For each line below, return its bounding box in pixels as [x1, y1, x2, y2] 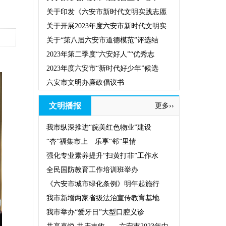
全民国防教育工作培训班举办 [46, 166, 138, 174]
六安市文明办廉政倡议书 [46, 79, 124, 86]
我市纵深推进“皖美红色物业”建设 [46, 124, 151, 131]
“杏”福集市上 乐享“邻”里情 [46, 138, 136, 145]
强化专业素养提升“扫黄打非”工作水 [46, 152, 158, 159]
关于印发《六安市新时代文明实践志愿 [46, 8, 166, 16]
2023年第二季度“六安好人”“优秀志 [46, 50, 154, 58]
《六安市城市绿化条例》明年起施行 [46, 180, 159, 188]
